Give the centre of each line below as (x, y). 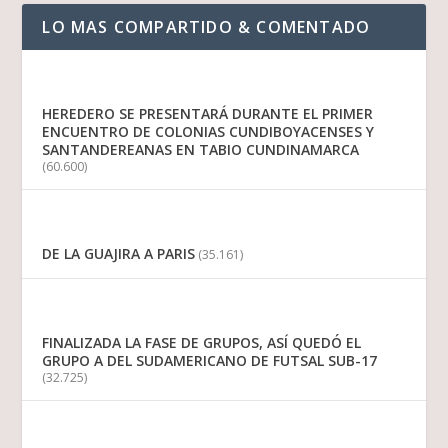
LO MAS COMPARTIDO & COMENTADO (206, 27)
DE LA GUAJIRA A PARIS (119, 254)
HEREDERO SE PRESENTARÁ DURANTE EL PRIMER (208, 114)
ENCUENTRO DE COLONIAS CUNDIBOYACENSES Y (208, 132)
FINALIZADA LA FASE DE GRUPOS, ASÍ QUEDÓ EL (202, 343)
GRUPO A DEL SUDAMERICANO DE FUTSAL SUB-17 (210, 361)
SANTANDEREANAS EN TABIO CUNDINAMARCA (201, 150)
